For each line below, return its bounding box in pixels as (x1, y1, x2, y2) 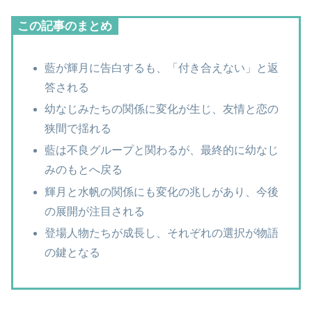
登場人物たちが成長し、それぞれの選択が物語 (45, 226, 279, 239)
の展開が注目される (45, 205, 146, 217)
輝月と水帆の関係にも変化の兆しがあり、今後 (45, 185, 279, 198)
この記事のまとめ (17, 19, 112, 33)
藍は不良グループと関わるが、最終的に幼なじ (45, 144, 279, 157)
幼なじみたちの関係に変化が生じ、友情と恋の (45, 103, 279, 116)
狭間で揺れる (45, 123, 112, 135)
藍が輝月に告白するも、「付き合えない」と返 (45, 61, 279, 74)
